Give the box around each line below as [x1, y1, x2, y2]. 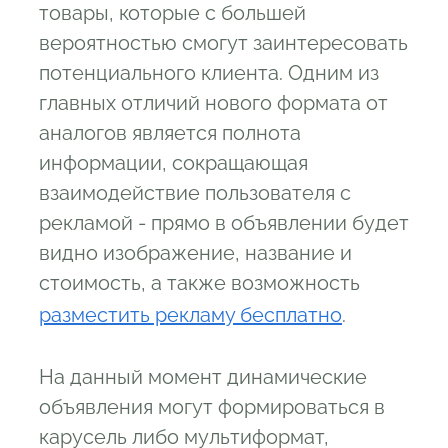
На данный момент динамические [39, 365, 367, 389]
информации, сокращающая [39, 151, 308, 175]
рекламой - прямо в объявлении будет [39, 211, 409, 235]
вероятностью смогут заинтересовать [39, 31, 408, 55]
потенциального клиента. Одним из [39, 61, 379, 85]
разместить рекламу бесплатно [39, 303, 342, 327]
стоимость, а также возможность [39, 271, 360, 295]
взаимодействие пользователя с [39, 181, 351, 205]
